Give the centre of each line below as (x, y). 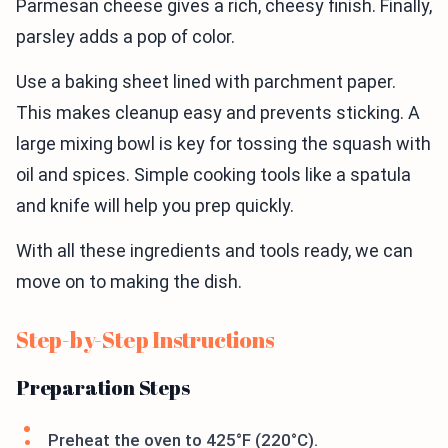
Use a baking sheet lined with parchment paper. (206, 82)
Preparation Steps (103, 388)
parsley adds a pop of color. (125, 37)
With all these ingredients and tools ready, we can (214, 251)
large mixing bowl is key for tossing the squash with (223, 144)
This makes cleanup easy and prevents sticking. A (218, 113)
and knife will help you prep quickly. (155, 206)
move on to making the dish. (129, 282)
